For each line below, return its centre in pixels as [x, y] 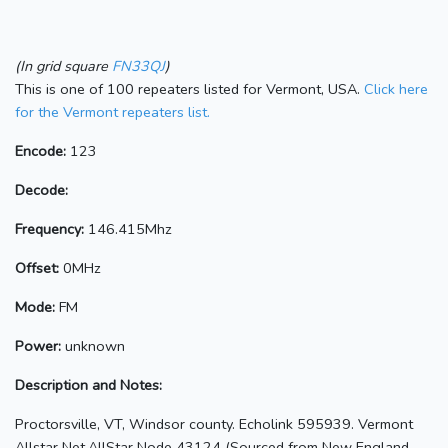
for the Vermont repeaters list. [112, 111]
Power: [38, 345]
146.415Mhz [128, 228]
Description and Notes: [88, 384]
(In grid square [63, 65]
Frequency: [49, 228]
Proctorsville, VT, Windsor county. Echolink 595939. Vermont [214, 423]
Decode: [41, 189]
